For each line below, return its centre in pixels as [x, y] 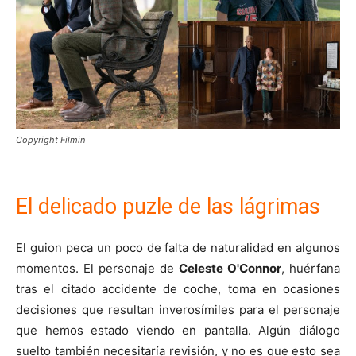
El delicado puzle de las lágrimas [168, 207]
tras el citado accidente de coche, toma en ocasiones [178, 289]
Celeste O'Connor [230, 269]
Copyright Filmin [50, 140]
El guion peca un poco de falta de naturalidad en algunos [178, 248]
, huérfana [311, 269]
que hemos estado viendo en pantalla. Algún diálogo [178, 331]
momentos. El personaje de [97, 269]
